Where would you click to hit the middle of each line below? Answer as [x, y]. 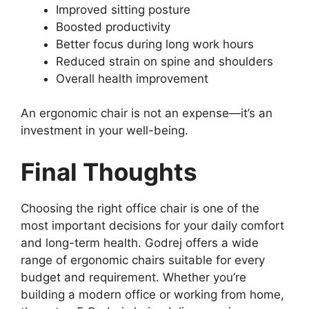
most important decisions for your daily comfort [152, 225]
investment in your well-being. [104, 131]
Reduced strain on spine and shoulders [165, 61]
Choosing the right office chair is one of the [140, 208]
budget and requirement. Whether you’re [133, 277]
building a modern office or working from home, [152, 294]
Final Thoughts [109, 171]
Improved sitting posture [123, 9]
